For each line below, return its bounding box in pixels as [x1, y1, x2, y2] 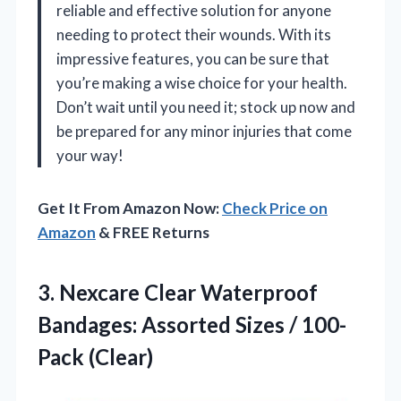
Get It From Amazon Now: [38, 198, 222, 218]
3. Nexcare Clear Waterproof [38, 278, 318, 305]
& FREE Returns [96, 222, 209, 242]
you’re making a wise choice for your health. [56, 73, 347, 92]
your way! [56, 145, 124, 165]
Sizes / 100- [235, 311, 346, 337]
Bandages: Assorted [38, 311, 235, 337]
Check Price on [222, 198, 328, 218]
